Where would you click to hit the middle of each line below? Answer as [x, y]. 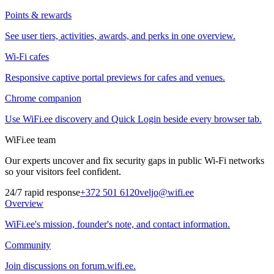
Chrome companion [43, 98]
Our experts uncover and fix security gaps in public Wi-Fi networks [135, 161]
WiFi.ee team [30, 140]
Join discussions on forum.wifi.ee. [70, 266]
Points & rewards [38, 15]
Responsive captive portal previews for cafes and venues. [115, 77]
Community [28, 245]
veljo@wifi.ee [167, 192]
